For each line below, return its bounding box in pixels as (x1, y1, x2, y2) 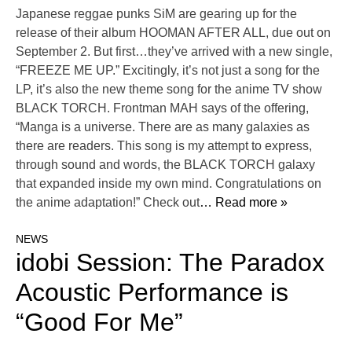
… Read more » (200, 196, 288, 210)
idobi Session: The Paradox (16, 248, 324, 277)
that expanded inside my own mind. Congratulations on (16, 177, 321, 191)
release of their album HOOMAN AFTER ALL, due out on (16, 26, 331, 40)
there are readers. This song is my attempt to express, (16, 139, 312, 153)
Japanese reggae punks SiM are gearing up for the (16, 7, 297, 21)
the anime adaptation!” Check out (16, 196, 200, 210)
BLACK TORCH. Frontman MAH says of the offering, (16, 101, 309, 115)
